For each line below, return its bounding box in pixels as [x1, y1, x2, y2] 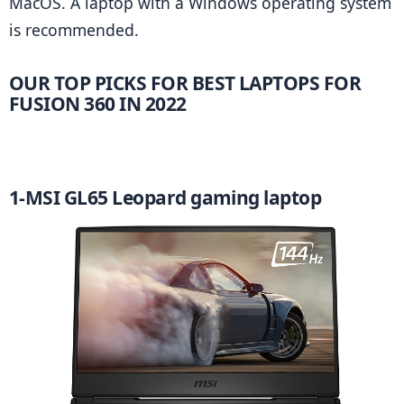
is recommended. [9, 19, 139, 41]
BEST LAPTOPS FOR [188, 69, 362, 96]
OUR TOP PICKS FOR [9, 69, 188, 96]
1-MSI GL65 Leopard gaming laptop [9, 185, 322, 211]
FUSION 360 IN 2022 [9, 90, 187, 116]
